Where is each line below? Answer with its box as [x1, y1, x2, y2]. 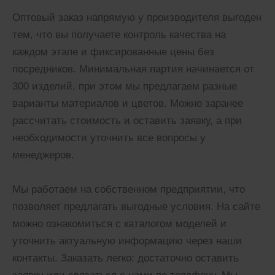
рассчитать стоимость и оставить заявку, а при [12, 114, 242, 126]
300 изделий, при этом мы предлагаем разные [12, 80, 237, 92]
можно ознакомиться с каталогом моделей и [12, 217, 227, 230]
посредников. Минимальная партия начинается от [12, 63, 254, 75]
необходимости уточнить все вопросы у [12, 131, 206, 144]
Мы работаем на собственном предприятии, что [12, 183, 245, 195]
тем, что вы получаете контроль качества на [12, 28, 226, 41]
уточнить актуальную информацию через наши [12, 234, 242, 247]
